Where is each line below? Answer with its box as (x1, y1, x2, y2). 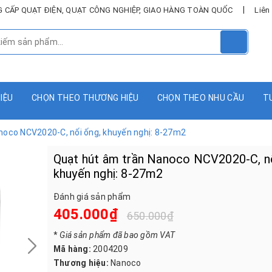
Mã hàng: (53, 243, 91, 254)
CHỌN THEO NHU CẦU (157, 92, 245, 103)
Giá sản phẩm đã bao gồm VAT (59, 229, 175, 240)
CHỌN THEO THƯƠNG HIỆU (31, 92, 139, 103)
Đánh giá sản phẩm (53, 191, 131, 202)
